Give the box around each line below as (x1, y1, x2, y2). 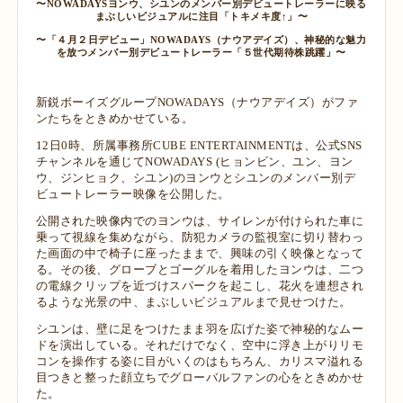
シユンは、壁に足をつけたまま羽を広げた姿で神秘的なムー (35, 322, 364, 336)
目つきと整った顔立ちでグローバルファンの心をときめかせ (35, 371, 364, 385)
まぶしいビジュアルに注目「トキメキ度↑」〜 (94, 12, 309, 22)
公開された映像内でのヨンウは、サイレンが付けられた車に (35, 214, 364, 228)
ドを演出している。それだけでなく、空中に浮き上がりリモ (35, 338, 364, 353)
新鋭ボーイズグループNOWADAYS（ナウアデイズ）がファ (35, 95, 359, 110)
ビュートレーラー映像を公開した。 (35, 187, 230, 201)
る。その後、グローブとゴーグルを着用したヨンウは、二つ (35, 263, 364, 277)
